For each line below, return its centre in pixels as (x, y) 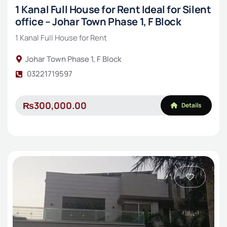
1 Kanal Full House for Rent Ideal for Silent (113, 10)
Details (191, 105)
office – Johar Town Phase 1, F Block (98, 22)
